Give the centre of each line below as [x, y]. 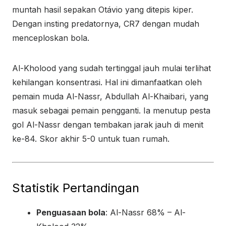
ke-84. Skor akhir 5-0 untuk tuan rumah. [91, 139]
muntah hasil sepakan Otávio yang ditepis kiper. [103, 10]
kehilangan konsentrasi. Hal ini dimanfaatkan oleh [107, 82]
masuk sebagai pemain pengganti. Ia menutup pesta [111, 110]
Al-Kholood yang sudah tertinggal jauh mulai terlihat [111, 68]
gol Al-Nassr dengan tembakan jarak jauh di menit [108, 125]
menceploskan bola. [51, 38]
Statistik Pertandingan [76, 188]
